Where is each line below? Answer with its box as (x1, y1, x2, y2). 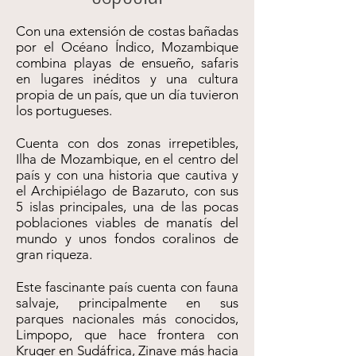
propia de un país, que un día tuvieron (16, 87, 238, 103)
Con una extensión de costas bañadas (16, 23, 238, 39)
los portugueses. (16, 103, 112, 118)
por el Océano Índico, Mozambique (16, 39, 238, 55)
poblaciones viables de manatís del (16, 215, 238, 230)
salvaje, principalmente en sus (16, 295, 238, 311)
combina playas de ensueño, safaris (16, 55, 238, 71)
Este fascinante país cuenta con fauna (16, 279, 238, 295)
